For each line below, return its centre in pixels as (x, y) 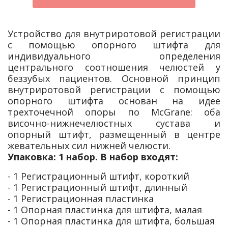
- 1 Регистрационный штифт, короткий (98, 176)
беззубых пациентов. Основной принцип (114, 78)
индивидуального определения (114, 56)
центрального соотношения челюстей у (114, 67)
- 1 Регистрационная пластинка (81, 198)
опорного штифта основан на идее (114, 101)
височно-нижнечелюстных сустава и (114, 123)
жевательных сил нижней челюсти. (89, 145)
